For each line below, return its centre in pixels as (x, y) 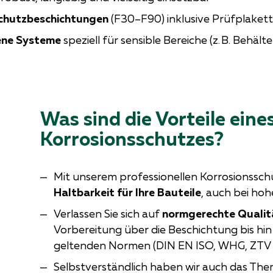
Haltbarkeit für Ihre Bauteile (127, 192)
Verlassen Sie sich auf (108, 213)
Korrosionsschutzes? (132, 138)
